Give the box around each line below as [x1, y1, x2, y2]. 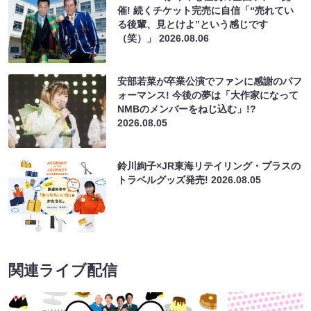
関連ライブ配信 [8, 261, 117, 279]
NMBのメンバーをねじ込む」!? [117, 103, 257, 115]
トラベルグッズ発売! [117, 174, 212, 185]
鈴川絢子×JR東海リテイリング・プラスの [117, 160, 301, 171]
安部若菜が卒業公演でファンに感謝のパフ [117, 75, 303, 87]
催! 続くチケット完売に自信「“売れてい [117, 4, 294, 16]
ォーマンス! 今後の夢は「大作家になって [117, 89, 299, 101]
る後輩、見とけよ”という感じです [117, 18, 269, 30]
